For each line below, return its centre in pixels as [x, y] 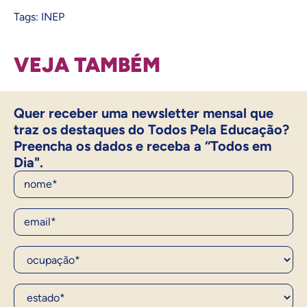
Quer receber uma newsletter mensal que [144, 113]
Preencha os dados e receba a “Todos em [143, 146]
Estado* [35, 290]
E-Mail [30, 214]
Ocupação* [43, 252]
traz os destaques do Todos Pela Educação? [151, 130]
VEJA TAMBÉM [87, 65]
